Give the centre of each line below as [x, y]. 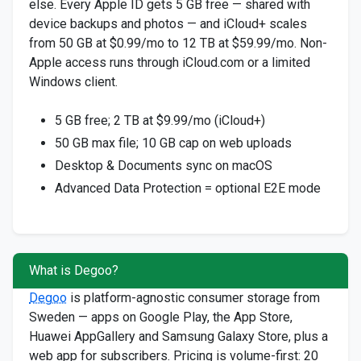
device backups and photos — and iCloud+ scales [168, 24]
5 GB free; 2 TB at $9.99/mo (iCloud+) [160, 120]
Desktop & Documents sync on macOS [164, 166]
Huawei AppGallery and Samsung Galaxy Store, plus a [178, 336]
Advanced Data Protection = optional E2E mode [188, 188]
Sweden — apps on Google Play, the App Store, [161, 317]
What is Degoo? [74, 270]
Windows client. [73, 82]
